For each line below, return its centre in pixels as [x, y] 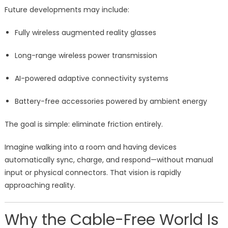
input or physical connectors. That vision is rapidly [93, 173]
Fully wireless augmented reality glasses [85, 33]
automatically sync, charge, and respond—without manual [109, 160]
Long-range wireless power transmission [86, 56]
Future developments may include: [67, 10]
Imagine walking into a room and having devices [90, 147]
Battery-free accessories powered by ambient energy [111, 102]
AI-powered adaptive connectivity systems [91, 79]
